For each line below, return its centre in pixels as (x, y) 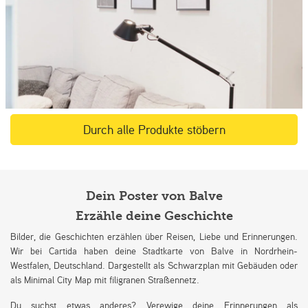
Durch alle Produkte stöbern (154, 129)
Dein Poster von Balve (154, 196)
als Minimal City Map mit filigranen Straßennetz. (105, 279)
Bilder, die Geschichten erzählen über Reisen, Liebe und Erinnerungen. (154, 236)
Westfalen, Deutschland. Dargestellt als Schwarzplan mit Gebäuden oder (154, 265)
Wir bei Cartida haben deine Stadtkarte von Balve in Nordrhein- (154, 250)
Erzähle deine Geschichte (154, 216)
